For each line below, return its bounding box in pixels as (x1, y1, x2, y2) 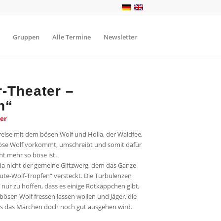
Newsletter (104, 33, 137, 41)
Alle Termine (52, 33, 91, 41)
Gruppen (13, 33, 39, 41)
